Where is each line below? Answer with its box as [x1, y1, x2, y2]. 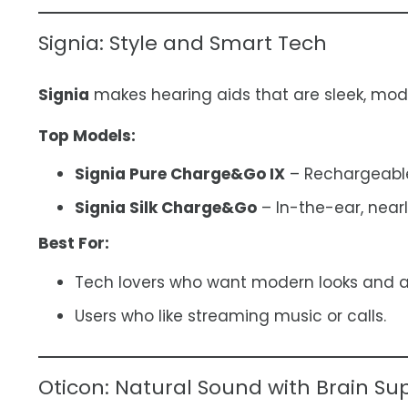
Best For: [38, 232, 109, 255]
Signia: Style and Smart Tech [38, 29, 327, 58]
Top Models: [38, 124, 136, 147]
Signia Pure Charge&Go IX [75, 163, 285, 186]
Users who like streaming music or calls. [75, 305, 386, 328]
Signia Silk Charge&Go [75, 197, 257, 219]
